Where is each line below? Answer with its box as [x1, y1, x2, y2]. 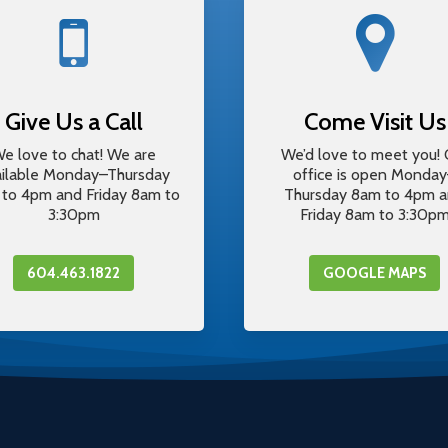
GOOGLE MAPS [323, 264, 426, 282]
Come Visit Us [303, 107, 446, 136]
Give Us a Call [4, 107, 143, 136]
